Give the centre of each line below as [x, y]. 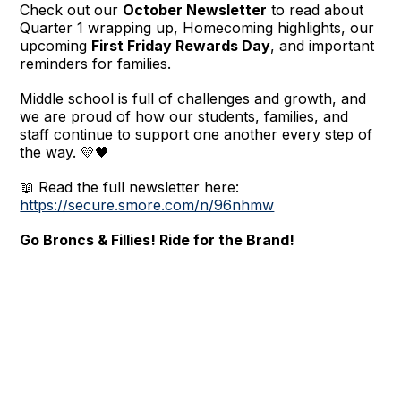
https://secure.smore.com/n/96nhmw [147, 205]
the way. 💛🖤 [65, 152]
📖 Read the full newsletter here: [130, 187]
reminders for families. [96, 63]
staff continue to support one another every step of [196, 134]
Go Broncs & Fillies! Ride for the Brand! [158, 239]
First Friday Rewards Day [181, 45]
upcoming [56, 45]
